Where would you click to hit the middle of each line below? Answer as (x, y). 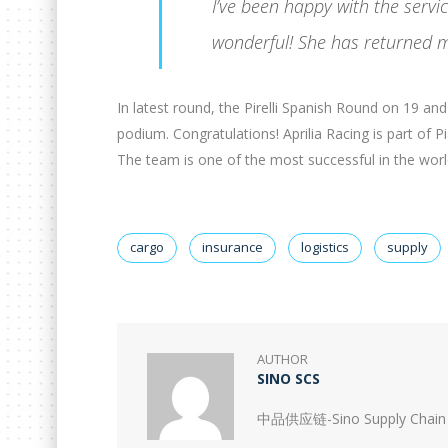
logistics (325, 247)
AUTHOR (282, 359)
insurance (232, 247)
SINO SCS (288, 379)
